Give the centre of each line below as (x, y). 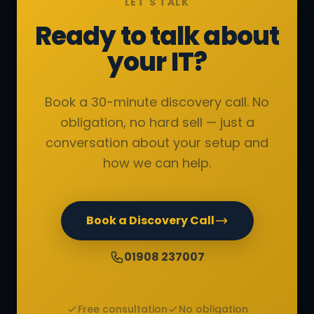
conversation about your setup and (157, 142)
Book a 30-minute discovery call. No (157, 102)
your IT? (157, 62)
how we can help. (157, 163)
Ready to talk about (157, 36)
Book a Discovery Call (150, 220)
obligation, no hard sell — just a (157, 122)
